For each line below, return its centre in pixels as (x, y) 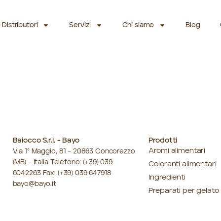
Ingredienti (167, 178)
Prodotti (163, 141)
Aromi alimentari (177, 151)
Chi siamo (138, 25)
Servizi (80, 25)
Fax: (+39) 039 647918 (76, 173)
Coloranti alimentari (183, 165)
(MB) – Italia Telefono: (48, 162)
